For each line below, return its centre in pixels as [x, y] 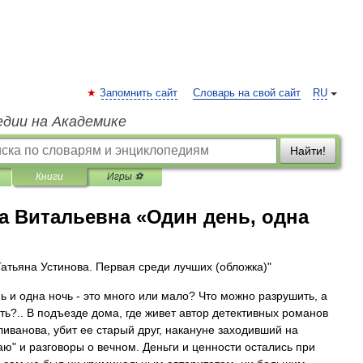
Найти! [308, 151]
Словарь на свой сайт [247, 93]
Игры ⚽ [125, 177]
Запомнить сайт [139, 93]
